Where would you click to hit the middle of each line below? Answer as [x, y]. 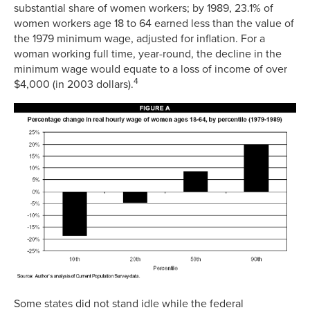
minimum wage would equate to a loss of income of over [151, 69]
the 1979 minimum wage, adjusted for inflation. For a [139, 38]
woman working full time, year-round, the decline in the [148, 54]
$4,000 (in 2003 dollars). [74, 84]
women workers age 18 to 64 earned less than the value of [154, 23]
